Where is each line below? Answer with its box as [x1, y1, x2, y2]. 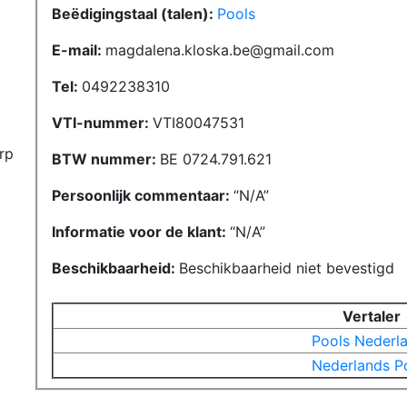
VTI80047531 [153, 114, 244, 132]
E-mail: [52, 41, 105, 59]
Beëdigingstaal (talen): [52, 5, 217, 23]
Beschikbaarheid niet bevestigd [179, 259, 394, 277]
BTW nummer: [52, 150, 160, 168]
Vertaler [342, 307, 401, 325]
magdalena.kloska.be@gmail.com [105, 41, 334, 59]
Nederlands [311, 356, 394, 374]
